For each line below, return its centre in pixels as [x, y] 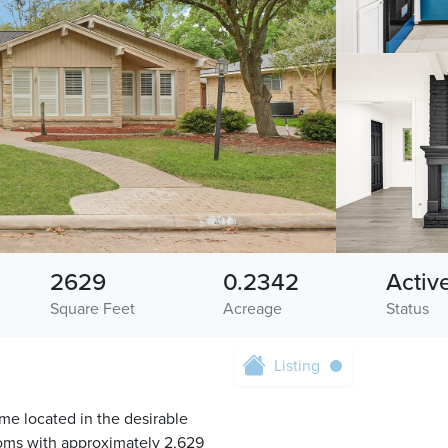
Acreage [252, 309]
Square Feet [93, 309]
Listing [297, 366]
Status [407, 309]
